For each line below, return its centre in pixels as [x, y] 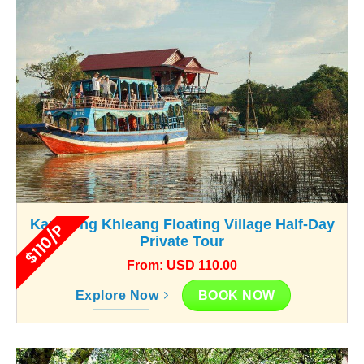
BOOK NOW [236, 295]
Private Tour [182, 241]
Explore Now [117, 295]
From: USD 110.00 [182, 265]
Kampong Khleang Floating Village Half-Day [182, 224]
